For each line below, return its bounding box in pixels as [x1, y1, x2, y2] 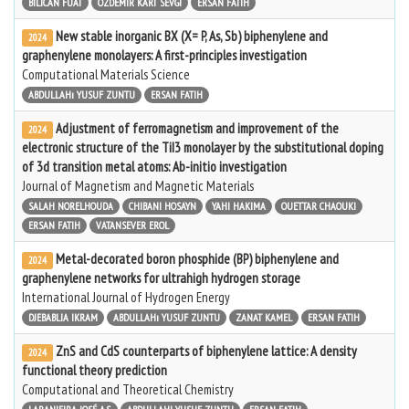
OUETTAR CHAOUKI [281, 199, 356, 213]
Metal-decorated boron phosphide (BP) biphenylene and [55, 250, 339, 267]
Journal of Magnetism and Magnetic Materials [22, 177, 254, 194]
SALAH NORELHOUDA [28, 199, 113, 213]
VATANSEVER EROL [96, 218, 169, 232]
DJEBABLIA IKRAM [28, 310, 98, 324]
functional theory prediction [22, 362, 167, 379]
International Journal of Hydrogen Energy [22, 288, 230, 306]
